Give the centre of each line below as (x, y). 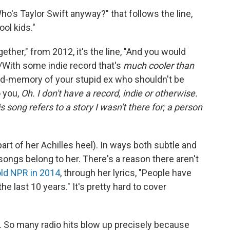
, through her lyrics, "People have (126, 172)
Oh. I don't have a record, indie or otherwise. (109, 93)
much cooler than (159, 65)
